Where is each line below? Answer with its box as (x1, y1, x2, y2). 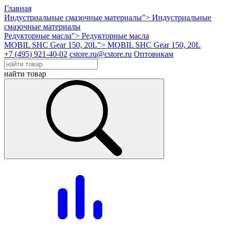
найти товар (4, 69, 46, 78)
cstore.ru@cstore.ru (69, 50, 132, 58)
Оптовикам (134, 50, 173, 58)
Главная (4, 4, 31, 13)
